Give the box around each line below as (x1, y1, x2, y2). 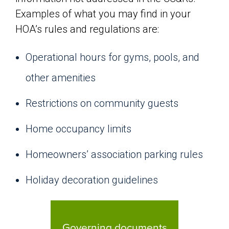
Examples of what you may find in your (15, 8, 191, 20)
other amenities (26, 72, 96, 84)
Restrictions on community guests (26, 97, 178, 109)
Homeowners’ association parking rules (26, 148, 203, 161)
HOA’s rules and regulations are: (15, 23, 159, 35)
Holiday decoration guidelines (26, 174, 158, 186)
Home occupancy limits (26, 123, 131, 135)
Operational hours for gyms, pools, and (26, 51, 199, 63)
